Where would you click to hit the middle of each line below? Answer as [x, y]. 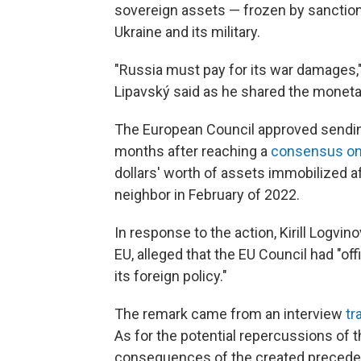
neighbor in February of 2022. [207, 195]
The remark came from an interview [230, 314]
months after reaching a [193, 151]
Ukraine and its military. [187, 32]
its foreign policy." [171, 276]
